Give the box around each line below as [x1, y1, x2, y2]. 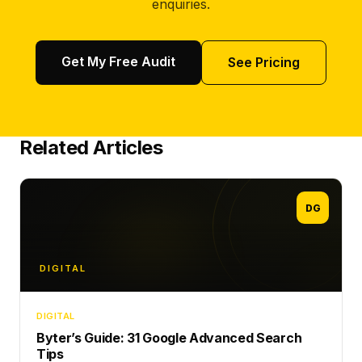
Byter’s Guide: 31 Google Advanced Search [36, 330, 302, 346]
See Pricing [228, 54, 300, 70]
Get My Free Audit [61, 53, 175, 69]
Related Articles [19, 136, 163, 159]
